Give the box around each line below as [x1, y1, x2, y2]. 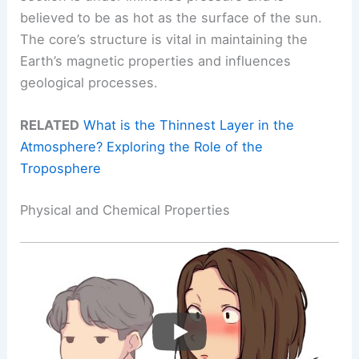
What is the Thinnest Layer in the [83, 117, 295, 134]
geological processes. [20, 75, 159, 91]
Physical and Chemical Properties [20, 202, 231, 219]
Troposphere [20, 160, 102, 177]
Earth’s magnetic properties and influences [20, 53, 292, 70]
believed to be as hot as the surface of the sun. [20, 10, 323, 26]
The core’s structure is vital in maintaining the [20, 31, 309, 48]
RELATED [20, 117, 80, 134]
